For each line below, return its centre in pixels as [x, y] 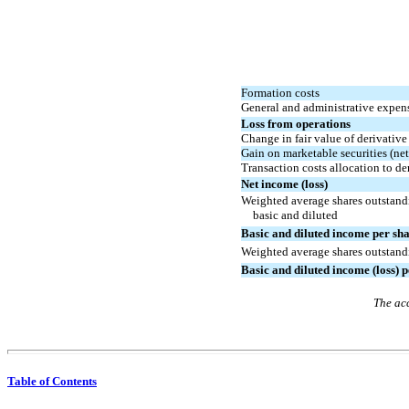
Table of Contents [52, 382]
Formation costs [280, 92]
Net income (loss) [284, 184]
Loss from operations [296, 123]
